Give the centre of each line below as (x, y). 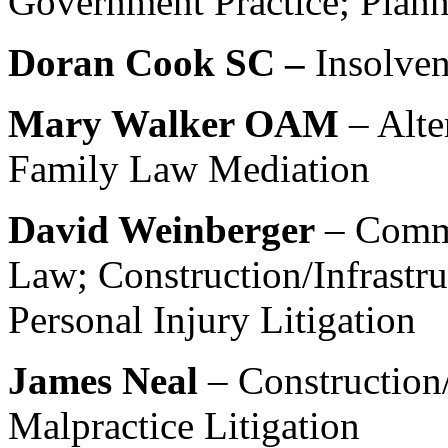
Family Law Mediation (189, 169)
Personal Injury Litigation (212, 320)
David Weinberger (166, 230)
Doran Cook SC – (161, 63)
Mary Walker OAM (173, 124)
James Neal (108, 381)
